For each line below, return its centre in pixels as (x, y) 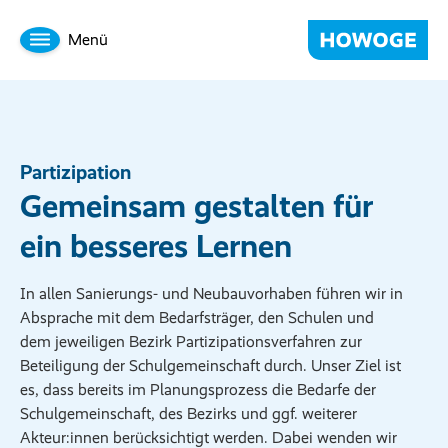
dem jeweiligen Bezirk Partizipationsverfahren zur (191, 341)
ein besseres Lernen (156, 246)
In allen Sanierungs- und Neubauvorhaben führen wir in (211, 293)
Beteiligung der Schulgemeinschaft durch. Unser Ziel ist (210, 365)
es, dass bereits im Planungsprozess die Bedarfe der (198, 389)
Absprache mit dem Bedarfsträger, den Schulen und (197, 317)
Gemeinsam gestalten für (196, 206)
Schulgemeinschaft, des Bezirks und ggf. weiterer (188, 413)
